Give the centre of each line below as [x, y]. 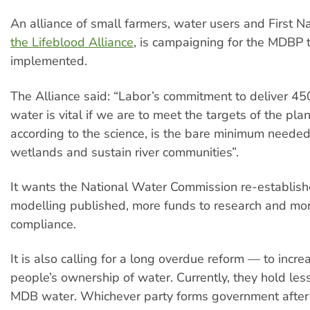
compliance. [43, 224]
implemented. [49, 61]
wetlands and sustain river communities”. [125, 152]
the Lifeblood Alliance [72, 43]
